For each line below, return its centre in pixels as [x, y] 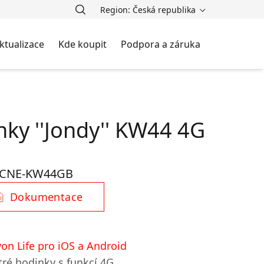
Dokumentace [47, 197]
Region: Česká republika [149, 10]
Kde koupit [82, 44]
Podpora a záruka [161, 44]
